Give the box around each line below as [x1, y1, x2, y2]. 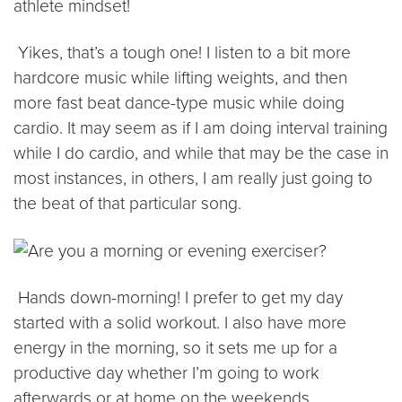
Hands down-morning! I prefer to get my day [13, 287, 343, 309]
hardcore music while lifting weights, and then [13, 67, 347, 89]
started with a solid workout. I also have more [13, 312, 346, 334]
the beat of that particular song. [13, 193, 241, 214]
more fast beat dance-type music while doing [13, 92, 345, 114]
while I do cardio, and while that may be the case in [13, 143, 389, 164]
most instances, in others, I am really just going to [13, 168, 372, 189]
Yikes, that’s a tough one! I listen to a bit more [13, 42, 351, 64]
